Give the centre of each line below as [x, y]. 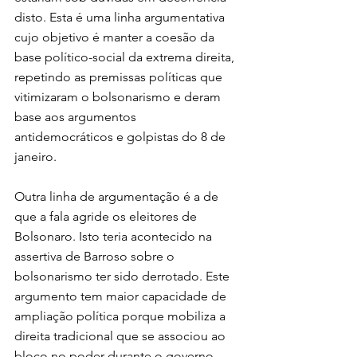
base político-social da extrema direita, [126, 57]
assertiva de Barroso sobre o [96, 256]
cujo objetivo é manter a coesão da [116, 37]
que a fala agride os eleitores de [107, 216]
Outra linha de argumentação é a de [118, 196]
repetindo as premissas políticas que [120, 76]
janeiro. [35, 156]
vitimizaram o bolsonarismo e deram [119, 96]
